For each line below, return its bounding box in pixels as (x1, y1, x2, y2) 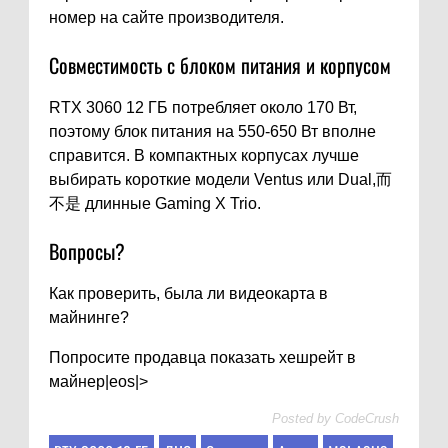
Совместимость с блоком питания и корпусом (49, 50, 391, 81)
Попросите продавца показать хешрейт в (49, 349, 356, 367)
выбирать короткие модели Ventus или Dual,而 (49, 171, 392, 189)
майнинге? (49, 309, 129, 327)
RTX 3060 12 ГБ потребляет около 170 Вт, (49, 99, 357, 117)
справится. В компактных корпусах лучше (49, 147, 359, 165)
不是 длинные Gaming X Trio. (49, 195, 261, 213)
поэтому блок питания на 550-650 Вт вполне (49, 123, 376, 141)
